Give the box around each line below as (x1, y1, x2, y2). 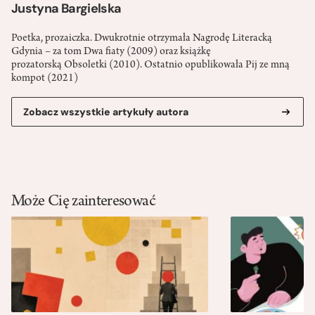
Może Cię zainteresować (11, 194, 155, 212)
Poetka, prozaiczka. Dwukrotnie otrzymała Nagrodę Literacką (11, 33, 272, 45)
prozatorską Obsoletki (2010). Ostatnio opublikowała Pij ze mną (11, 60, 290, 72)
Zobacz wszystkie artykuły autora (23, 105, 188, 119)
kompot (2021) (11, 73, 78, 85)
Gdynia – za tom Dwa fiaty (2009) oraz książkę (11, 46, 211, 58)
